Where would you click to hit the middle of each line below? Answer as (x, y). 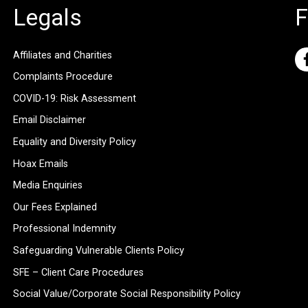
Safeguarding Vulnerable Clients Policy (98, 250)
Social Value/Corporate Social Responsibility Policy (126, 294)
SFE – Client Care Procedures (78, 272)
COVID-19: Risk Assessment (74, 98)
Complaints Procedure (63, 77)
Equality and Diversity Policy (74, 142)
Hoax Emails (40, 164)
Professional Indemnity (64, 229)
